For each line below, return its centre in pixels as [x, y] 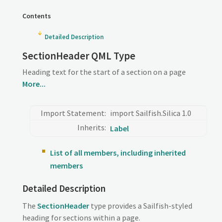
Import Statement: [73, 113]
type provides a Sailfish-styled [140, 206]
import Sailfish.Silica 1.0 [150, 113]
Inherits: [91, 128]
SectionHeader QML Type [79, 56]
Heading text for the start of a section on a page [104, 72]
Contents [36, 16]
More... [34, 84]
